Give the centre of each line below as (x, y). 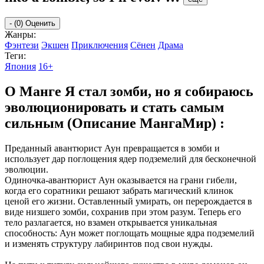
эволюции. (27, 169)
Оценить (40, 23)
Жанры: (20, 34)
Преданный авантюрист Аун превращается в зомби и (112, 148)
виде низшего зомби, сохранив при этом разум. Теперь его (123, 212)
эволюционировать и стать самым (114, 107)
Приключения (100, 45)
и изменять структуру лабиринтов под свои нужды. (109, 243)
